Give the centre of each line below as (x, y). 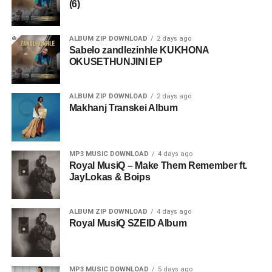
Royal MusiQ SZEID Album (128, 223)
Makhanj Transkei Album (123, 108)
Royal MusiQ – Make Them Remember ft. (158, 165)
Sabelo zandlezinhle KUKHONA (139, 50)
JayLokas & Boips (110, 177)
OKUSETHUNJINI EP (116, 62)
